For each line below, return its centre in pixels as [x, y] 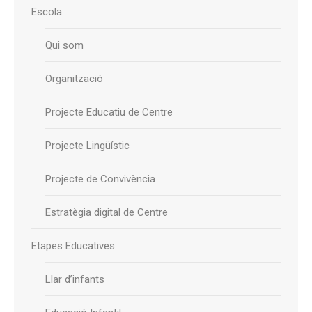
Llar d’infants [75, 279]
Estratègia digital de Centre [107, 212]
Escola [47, 12]
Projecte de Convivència [100, 179]
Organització [74, 79]
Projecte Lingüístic [87, 146]
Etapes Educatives [73, 246]
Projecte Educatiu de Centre [109, 112]
